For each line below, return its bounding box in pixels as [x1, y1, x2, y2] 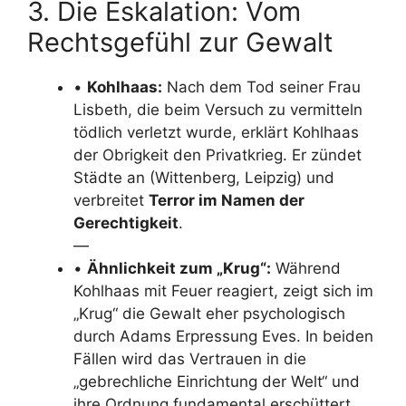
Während [271, 259, 341, 277]
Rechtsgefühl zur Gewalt [27, 26, 333, 58]
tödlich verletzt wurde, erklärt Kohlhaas [73, 123, 359, 141]
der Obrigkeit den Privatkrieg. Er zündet [73, 146, 362, 164]
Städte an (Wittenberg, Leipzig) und [73, 169, 334, 187]
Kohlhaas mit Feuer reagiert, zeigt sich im [73, 282, 373, 300]
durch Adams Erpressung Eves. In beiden [73, 327, 373, 345]
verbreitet [73, 191, 149, 209]
